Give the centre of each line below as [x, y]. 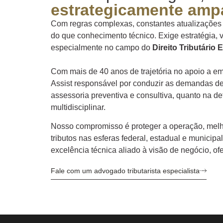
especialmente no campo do [102, 48]
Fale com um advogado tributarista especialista [125, 171]
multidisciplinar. [78, 107]
